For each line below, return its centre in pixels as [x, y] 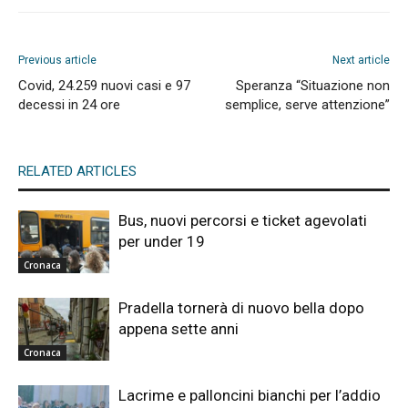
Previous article [57, 60]
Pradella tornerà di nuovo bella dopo [241, 308]
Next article [361, 60]
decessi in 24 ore [69, 105]
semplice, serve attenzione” [307, 105]
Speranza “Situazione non [313, 86]
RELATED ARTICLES [77, 171]
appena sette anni [178, 329]
